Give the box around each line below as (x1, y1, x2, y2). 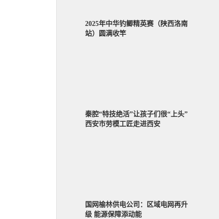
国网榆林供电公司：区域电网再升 (85, 201, 188, 208)
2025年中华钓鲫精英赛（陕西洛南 (85, 20, 188, 27)
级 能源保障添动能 (85, 211, 142, 218)
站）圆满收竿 (85, 30, 126, 37)
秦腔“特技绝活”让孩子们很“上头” (85, 110, 188, 118)
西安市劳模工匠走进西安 (85, 120, 160, 128)
